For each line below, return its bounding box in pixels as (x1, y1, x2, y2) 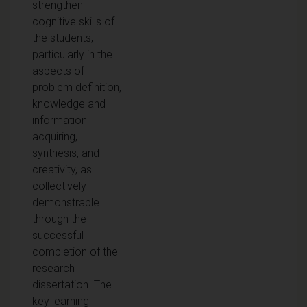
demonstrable (32, 195, 99, 209)
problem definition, (32, 80, 121, 94)
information (32, 113, 87, 127)
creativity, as (32, 162, 92, 176)
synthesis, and (32, 146, 99, 160)
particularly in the (32, 47, 112, 61)
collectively (32, 179, 86, 193)
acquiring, (32, 130, 77, 143)
